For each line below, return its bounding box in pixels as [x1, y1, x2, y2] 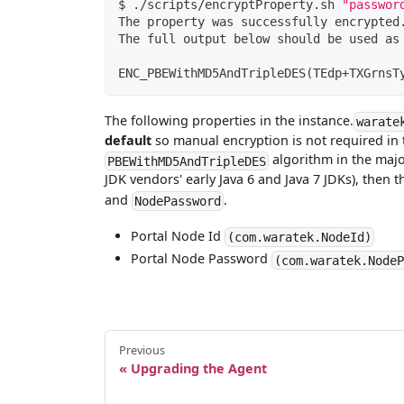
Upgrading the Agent [130, 359, 267, 377]
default [105, 132, 152, 150]
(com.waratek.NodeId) [227, 229, 372, 244]
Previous [118, 343, 165, 359]
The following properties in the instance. [105, 112, 354, 130]
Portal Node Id [131, 226, 225, 244]
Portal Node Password [131, 250, 272, 268]
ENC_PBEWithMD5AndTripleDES [117, 65, 306, 80]
